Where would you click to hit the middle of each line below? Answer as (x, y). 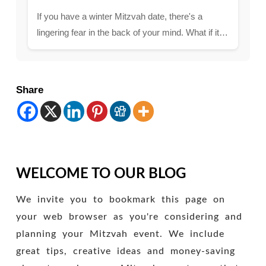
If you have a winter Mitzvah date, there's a (119, 17)
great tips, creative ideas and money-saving (125, 251)
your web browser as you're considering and (129, 216)
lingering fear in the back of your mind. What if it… (132, 33)
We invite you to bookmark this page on (120, 199)
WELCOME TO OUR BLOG (101, 174)
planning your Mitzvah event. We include (120, 234)
